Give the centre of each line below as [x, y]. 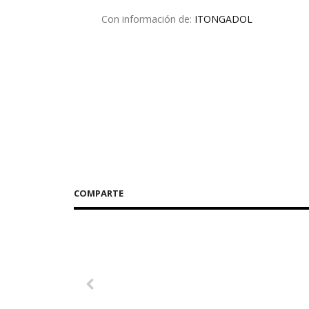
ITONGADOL [223, 19]
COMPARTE [99, 193]
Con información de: [148, 19]
